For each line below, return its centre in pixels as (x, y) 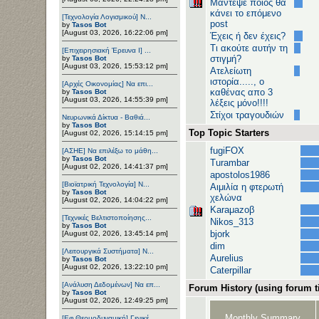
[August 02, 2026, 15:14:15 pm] (115, 132)
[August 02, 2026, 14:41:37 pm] (115, 166)
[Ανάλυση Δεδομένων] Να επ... (111, 284)
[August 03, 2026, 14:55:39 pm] (115, 99)
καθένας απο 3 (241, 92)
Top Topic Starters (229, 133)
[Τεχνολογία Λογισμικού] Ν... (107, 16)
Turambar (230, 163)
